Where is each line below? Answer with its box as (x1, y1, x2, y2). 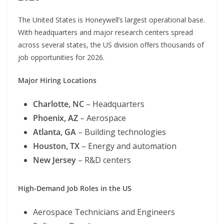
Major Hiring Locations (18, 75, 96, 85)
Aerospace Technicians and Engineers (33, 206, 175, 218)
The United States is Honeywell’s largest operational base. (18, 15, 205, 25)
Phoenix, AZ (33, 112, 78, 124)
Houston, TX (33, 140, 79, 152)
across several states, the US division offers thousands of (18, 40, 204, 50)
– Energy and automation (79, 140, 176, 152)
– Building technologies (76, 126, 166, 138)
